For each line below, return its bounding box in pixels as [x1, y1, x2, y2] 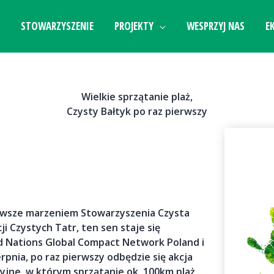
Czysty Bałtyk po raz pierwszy [67, 105, 207, 118]
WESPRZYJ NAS [187, 19, 245, 33]
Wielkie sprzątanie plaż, [81, 90, 193, 103]
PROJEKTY [114, 19, 154, 33]
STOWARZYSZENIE [21, 19, 94, 33]
